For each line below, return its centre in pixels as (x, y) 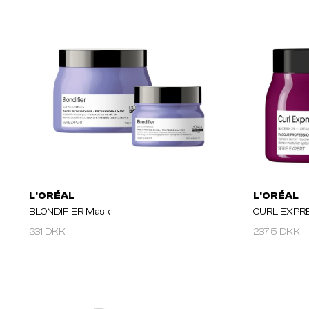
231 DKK (47, 232)
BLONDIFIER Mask (70, 212)
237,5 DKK (277, 232)
